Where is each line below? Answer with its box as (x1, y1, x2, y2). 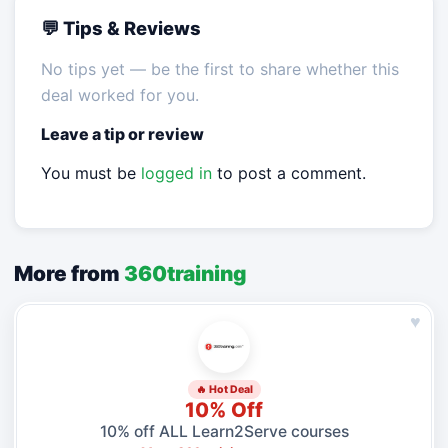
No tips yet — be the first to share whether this (40, 59, 399, 80)
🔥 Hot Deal (195, 383, 253, 397)
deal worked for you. (40, 85, 199, 106)
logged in (140, 163, 212, 184)
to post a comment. (211, 163, 366, 184)
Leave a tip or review (40, 124, 204, 145)
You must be (40, 163, 141, 184)
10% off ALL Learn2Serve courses (99, 422, 349, 442)
